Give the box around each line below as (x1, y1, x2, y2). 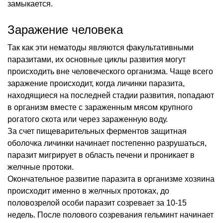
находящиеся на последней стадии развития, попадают (7, 91, 214, 100)
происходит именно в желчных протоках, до (7, 186, 169, 195)
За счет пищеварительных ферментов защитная (7, 126, 187, 135)
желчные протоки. (7, 162, 74, 171)
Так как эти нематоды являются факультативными (7, 43, 194, 52)
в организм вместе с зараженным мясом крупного (7, 103, 193, 111)
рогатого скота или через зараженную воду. (7, 114, 168, 123)
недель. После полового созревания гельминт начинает (7, 210, 214, 219)
